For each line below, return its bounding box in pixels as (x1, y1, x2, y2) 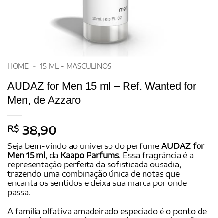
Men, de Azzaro (7, 93, 81, 106)
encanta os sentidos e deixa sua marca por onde (7, 178, 187, 188)
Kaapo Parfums (60, 150, 119, 160)
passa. (7, 187, 31, 197)
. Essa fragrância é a (119, 150, 194, 160)
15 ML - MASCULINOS (40, 62, 112, 70)
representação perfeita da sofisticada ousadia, (7, 159, 181, 169)
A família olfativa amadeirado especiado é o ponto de (7, 206, 207, 217)
